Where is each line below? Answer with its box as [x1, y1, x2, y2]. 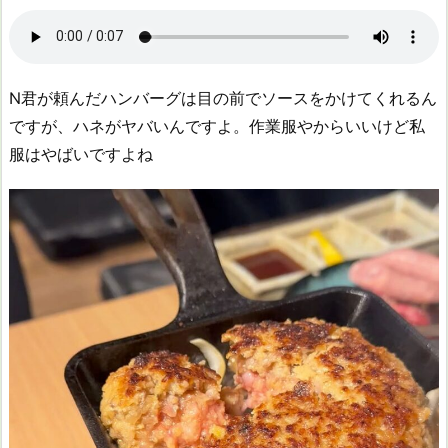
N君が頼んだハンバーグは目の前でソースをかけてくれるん [9, 88, 437, 109]
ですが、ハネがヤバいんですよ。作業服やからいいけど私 [9, 116, 425, 137]
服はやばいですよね [9, 144, 153, 165]
